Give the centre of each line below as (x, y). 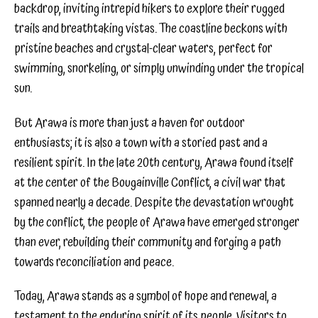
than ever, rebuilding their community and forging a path (148, 242)
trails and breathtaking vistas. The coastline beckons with (151, 28)
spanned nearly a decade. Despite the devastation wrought (154, 202)
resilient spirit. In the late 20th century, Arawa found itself (154, 163)
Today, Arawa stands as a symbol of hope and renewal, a (146, 297)
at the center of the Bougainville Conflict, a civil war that (150, 182)
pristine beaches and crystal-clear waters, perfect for (143, 48)
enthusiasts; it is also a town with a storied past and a (141, 143)
